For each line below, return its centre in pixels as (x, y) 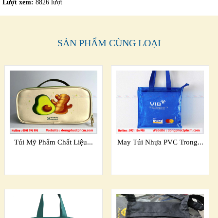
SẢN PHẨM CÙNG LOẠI (109, 43)
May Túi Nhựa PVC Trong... (160, 142)
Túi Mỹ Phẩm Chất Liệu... (53, 142)
